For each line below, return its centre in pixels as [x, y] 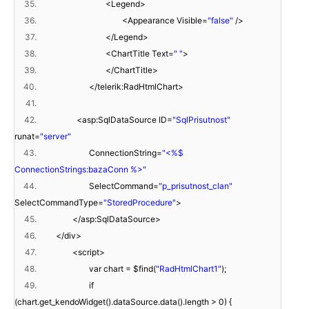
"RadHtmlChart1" [189, 269]
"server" [56, 137]
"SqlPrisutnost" [201, 120]
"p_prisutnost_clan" [196, 186]
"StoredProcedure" [140, 203]
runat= [27, 137]
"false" [220, 21]
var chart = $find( [122, 269]
